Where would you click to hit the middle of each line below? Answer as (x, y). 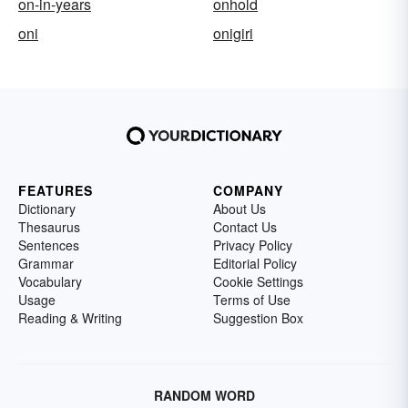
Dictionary (47, 209)
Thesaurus (49, 227)
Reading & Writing (70, 318)
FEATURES (56, 191)
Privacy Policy (253, 245)
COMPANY (248, 191)
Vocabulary (50, 282)
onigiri (233, 34)
